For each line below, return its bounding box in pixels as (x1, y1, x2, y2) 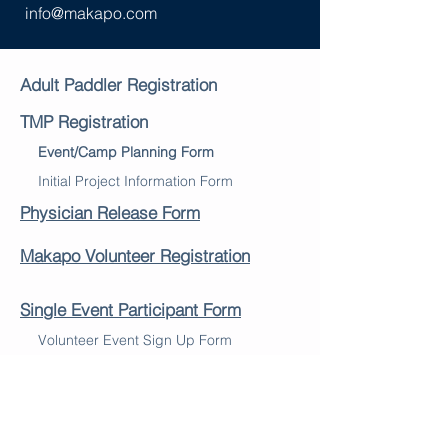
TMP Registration (20, 110, 148, 132)
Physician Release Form (20, 201, 200, 223)
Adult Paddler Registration (20, 73, 217, 95)
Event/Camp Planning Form (38, 142, 214, 161)
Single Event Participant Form (20, 298, 241, 320)
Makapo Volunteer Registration (20, 244, 250, 266)
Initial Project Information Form (38, 171, 233, 190)
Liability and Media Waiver (20, 360, 219, 382)
